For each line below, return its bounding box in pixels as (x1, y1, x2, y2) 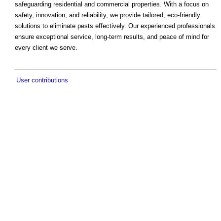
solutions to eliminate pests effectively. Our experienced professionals (15, 22, 215, 30)
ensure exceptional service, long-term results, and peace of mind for (15, 33, 209, 41)
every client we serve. (15, 44, 77, 52)
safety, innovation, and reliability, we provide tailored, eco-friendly (15, 11, 200, 19)
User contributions (16, 76, 68, 84)
